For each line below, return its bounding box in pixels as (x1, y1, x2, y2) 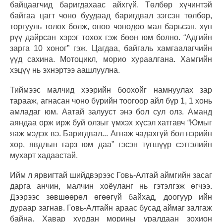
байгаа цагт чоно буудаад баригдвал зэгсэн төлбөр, (10, 11, 212, 20)
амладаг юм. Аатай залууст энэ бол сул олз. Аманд (10, 107, 212, 116)
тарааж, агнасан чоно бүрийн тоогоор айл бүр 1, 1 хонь (10, 96, 212, 105)
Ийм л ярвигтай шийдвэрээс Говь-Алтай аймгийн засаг (10, 170, 212, 179)
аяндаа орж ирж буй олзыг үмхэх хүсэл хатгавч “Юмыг (10, 118, 212, 127)
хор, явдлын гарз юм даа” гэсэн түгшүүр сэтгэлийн (10, 140, 212, 149)
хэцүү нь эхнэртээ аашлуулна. (10, 65, 120, 74)
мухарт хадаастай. (10, 151, 78, 160)
